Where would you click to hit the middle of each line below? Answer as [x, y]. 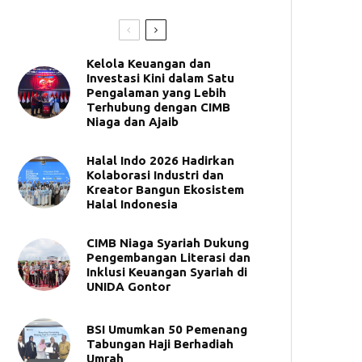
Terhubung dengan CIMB [158, 107]
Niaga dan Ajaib [133, 121]
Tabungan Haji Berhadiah [160, 344]
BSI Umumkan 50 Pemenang [167, 329]
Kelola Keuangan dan [149, 63]
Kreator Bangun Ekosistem [165, 189]
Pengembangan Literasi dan [168, 257]
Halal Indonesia [132, 204]
